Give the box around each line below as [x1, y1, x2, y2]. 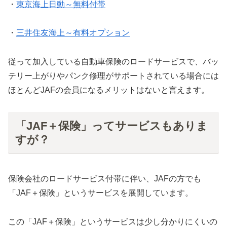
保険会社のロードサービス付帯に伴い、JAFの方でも [8, 174, 201, 183]
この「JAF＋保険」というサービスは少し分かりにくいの [8, 217, 217, 226]
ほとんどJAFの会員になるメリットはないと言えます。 [8, 86, 209, 95]
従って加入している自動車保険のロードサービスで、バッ [8, 57, 219, 66]
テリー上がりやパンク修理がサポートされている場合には [8, 71, 219, 81]
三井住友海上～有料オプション [16, 28, 130, 37]
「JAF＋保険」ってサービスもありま [15, 119, 208, 132]
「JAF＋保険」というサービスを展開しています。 [8, 188, 193, 198]
